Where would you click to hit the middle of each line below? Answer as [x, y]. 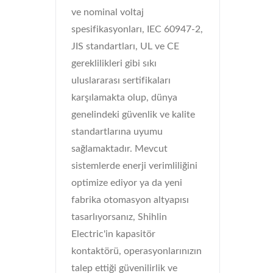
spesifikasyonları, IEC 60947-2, [137, 29]
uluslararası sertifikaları [121, 80]
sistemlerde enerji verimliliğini [134, 166]
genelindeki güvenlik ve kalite [133, 115]
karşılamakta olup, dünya [124, 97]
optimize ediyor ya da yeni [127, 183]
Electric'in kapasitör [113, 234]
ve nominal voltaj [108, 12]
